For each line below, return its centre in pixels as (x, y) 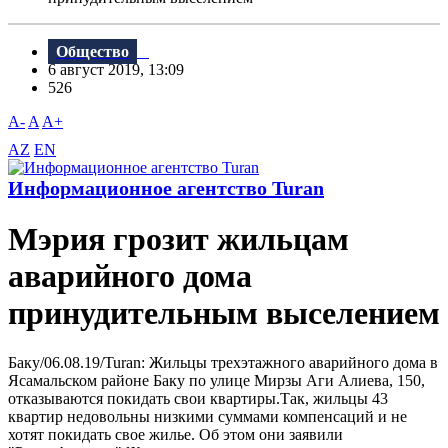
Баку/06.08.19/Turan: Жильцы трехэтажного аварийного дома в (223, 362)
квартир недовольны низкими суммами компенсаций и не (207, 416)
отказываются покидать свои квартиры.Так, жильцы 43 (198, 398)
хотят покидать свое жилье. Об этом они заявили (175, 434)
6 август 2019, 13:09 (122, 70)
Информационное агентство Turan (166, 188)
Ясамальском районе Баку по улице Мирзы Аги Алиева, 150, (216, 380)
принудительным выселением (224, 313)
